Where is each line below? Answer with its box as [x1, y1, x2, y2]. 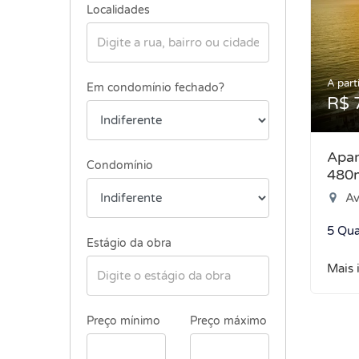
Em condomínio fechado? [87, 81, 224, 95]
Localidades [87, 3, 150, 17]
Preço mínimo [87, 314, 160, 328]
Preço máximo [190, 314, 267, 328]
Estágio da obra [87, 236, 171, 250]
